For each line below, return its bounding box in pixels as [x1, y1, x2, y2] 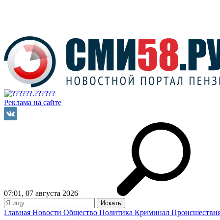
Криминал [135, 208, 171, 217]
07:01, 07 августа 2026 [4, 189, 78, 197]
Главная [4, 208, 32, 217]
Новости [32, 208, 63, 217]
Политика [99, 208, 135, 217]
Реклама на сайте [4, 98, 61, 107]
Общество [63, 208, 99, 217]
